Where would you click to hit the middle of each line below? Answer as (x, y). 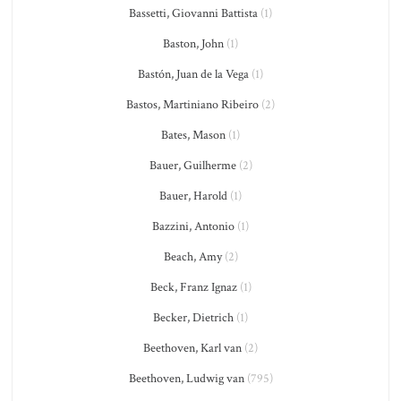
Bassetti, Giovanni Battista (193, 13)
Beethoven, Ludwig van (186, 379)
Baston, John (193, 44)
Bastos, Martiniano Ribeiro (192, 105)
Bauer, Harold (193, 196)
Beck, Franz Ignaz (193, 287)
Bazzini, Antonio (193, 226)
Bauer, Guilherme (192, 166)
